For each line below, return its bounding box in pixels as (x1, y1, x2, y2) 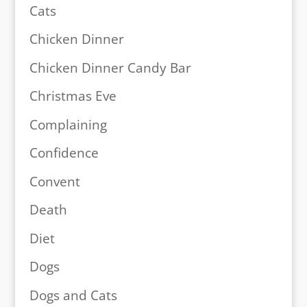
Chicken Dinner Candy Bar (29, 58, 191, 77)
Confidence (29, 144, 99, 162)
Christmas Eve (29, 87, 116, 106)
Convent (29, 172, 80, 191)
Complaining (29, 115, 107, 134)
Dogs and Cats (29, 286, 117, 304)
